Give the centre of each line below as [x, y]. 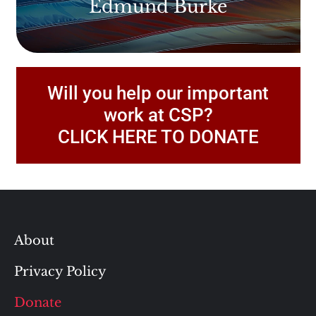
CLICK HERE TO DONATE [158, 137]
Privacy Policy [60, 272]
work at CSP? [158, 115]
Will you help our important [158, 93]
